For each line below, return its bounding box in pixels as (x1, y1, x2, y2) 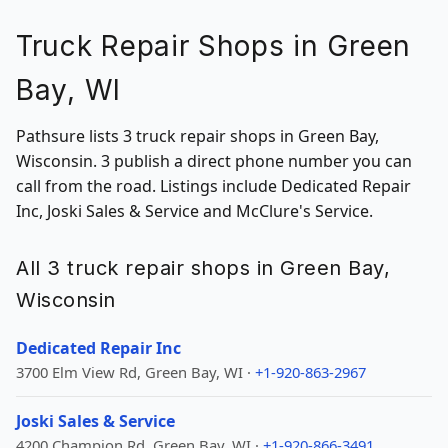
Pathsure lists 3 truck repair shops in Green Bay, (16, 125, 379, 147)
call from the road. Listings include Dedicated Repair (16, 175, 411, 197)
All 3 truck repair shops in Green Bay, (16, 256, 390, 280)
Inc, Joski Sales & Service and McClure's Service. (16, 200, 373, 222)
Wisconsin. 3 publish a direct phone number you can (16, 150, 412, 172)
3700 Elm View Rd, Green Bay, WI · (16, 362, 255, 382)
